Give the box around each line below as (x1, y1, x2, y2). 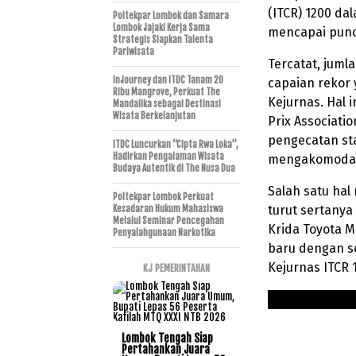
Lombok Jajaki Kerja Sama (113, 21, 210, 33)
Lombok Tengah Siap (122, 331, 213, 345)
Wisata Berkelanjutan (113, 110, 195, 122)
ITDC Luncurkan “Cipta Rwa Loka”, (113, 138, 238, 150)
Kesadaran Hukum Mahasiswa (113, 203, 223, 215)
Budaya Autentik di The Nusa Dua (113, 162, 235, 174)
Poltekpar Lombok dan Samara (113, 10, 229, 21)
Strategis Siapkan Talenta (113, 33, 213, 45)
